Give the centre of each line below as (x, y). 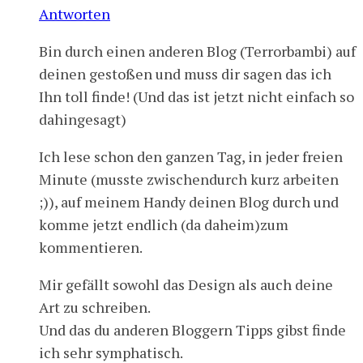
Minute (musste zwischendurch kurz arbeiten (189, 179)
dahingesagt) (83, 119)
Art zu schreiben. (95, 307)
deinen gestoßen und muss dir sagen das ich (185, 73)
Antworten (75, 13)
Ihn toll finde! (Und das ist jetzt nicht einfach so (196, 96)
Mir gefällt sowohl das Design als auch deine (186, 284)
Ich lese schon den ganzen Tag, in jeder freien (191, 156)
